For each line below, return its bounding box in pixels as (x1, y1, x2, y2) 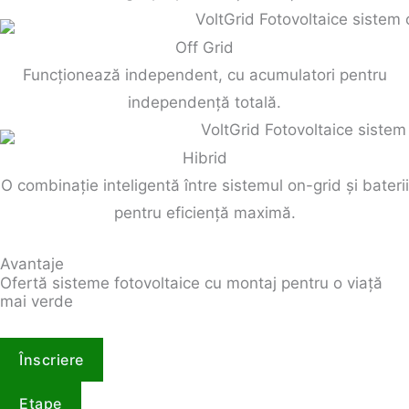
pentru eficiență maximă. (113, 203, 296, 222)
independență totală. (128, 92, 281, 111)
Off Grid (175, 37, 234, 57)
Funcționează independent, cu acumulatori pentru (22, 65, 387, 84)
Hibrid (182, 148, 227, 167)
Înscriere (19, 350, 84, 369)
